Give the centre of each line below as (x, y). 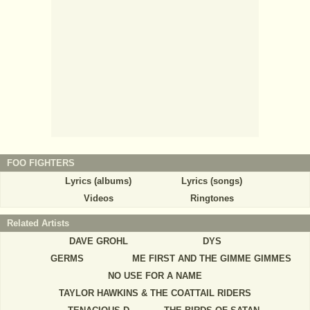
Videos (98, 199)
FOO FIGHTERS (41, 163)
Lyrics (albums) (98, 181)
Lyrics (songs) (212, 181)
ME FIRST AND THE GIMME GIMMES (212, 259)
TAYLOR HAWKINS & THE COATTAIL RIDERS (155, 293)
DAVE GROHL (98, 241)
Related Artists (38, 224)
